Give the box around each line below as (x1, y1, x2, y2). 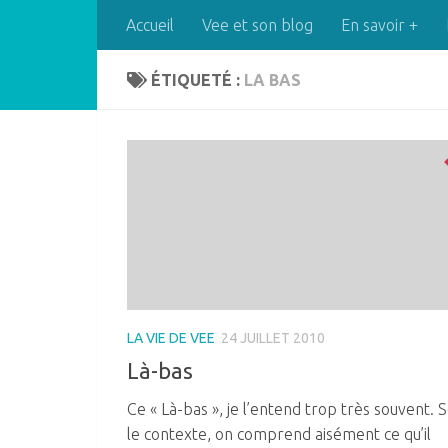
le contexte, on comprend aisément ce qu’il (127, 424, 431, 443)
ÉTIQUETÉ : (151, 71, 244, 89)
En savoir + (341, 16, 418, 34)
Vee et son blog (202, 16, 313, 34)
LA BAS (244, 71, 301, 89)
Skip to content (27, 19, 146, 37)
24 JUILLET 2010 (221, 329, 325, 346)
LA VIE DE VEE (127, 329, 215, 346)
